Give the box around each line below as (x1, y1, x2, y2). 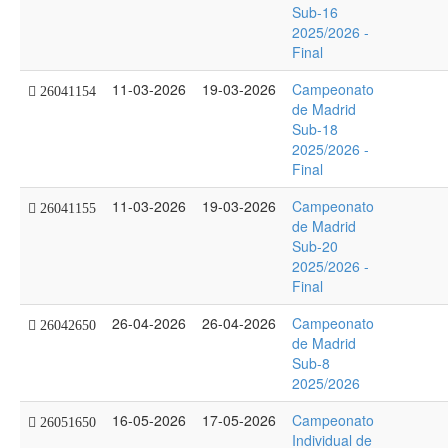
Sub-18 (292, 119, 338, 139)
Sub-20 (292, 236, 338, 256)
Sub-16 (292, 2, 338, 22)
